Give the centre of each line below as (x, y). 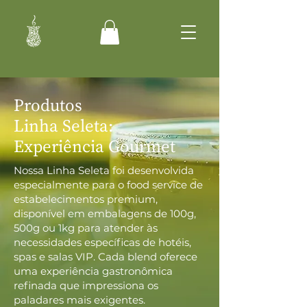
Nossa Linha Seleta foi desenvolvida (104, 170)
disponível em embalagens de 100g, (105, 213)
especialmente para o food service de (108, 184)
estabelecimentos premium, (86, 199)
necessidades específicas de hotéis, (102, 242)
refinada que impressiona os (86, 285)
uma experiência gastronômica (93, 271)
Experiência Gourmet (95, 146)
